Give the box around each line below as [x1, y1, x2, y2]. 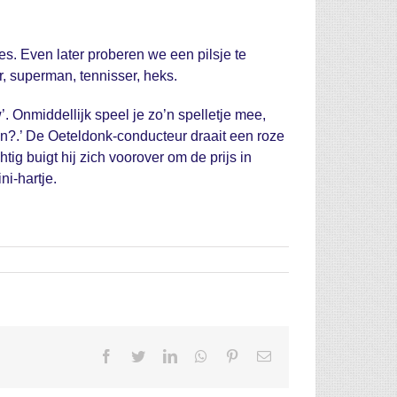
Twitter [144, 348, 184, 362]
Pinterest [238, 348, 286, 362]
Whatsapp [206, 348, 262, 362]
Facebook [113, 348, 167, 362]
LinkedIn [176, 348, 228, 362]
